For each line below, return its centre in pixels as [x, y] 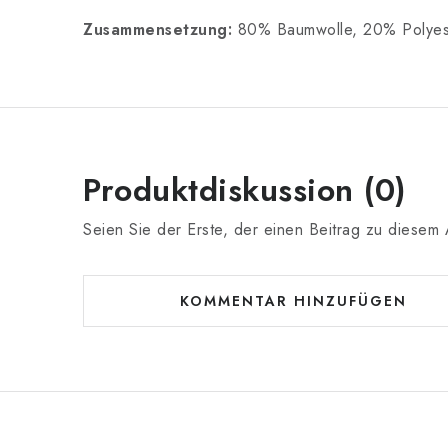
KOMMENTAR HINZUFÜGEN [293, 301]
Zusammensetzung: [160, 29]
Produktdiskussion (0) [245, 190]
